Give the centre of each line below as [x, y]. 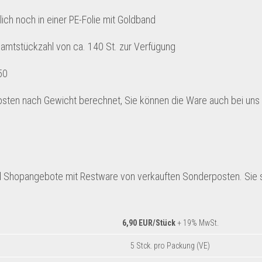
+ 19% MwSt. [197, 223]
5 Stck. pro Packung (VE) [170, 246]
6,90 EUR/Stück [149, 223]
